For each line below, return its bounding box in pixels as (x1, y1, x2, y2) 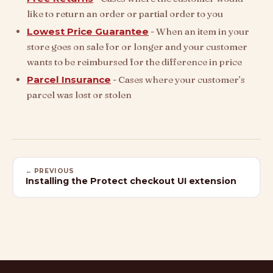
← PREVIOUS (25, 167, 74, 175)
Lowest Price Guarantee (27, 25, 149, 37)
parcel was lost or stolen (27, 88, 132, 101)
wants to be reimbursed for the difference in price (27, 55, 242, 68)
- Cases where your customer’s (111, 73, 245, 85)
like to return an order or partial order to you (27, 7, 223, 19)
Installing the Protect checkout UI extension (25, 175, 236, 187)
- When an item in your (149, 25, 249, 37)
